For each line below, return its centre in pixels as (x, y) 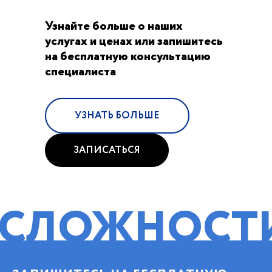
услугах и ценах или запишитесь (134, 41)
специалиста (80, 72)
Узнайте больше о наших (114, 26)
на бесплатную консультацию (128, 56)
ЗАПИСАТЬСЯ (107, 150)
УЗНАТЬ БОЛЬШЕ (117, 115)
